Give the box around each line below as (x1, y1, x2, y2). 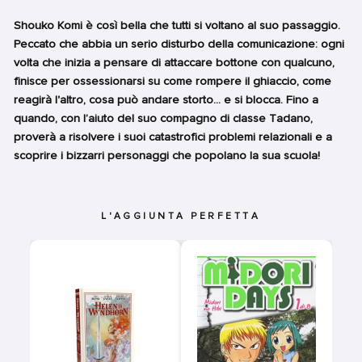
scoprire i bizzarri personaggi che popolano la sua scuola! (14, 149, 320, 162)
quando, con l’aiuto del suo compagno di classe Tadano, (14, 112, 313, 125)
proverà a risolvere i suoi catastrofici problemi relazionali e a (14, 130, 332, 144)
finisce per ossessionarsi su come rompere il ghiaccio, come (14, 74, 331, 88)
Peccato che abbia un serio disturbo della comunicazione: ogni (14, 37, 344, 51)
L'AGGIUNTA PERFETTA (101, 211, 261, 222)
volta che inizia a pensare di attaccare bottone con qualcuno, (14, 56, 335, 69)
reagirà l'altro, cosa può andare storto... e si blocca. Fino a (14, 93, 318, 107)
